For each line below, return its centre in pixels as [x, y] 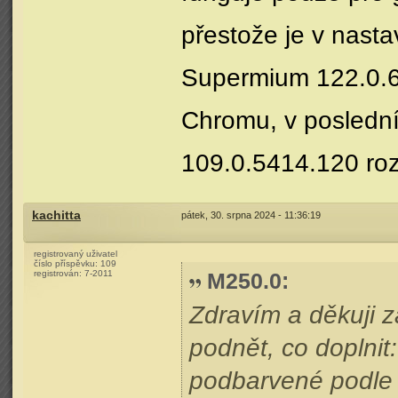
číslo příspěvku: [67, 263]
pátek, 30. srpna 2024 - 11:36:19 [251, 215]
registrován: [59, 273]
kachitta [56, 215]
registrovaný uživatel [76, 254]
